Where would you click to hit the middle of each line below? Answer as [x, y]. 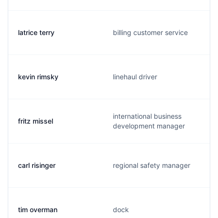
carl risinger [37, 165]
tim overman [38, 209]
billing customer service [150, 32]
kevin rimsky [38, 77]
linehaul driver [135, 77]
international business [147, 116]
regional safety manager [152, 165]
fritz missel [36, 121]
